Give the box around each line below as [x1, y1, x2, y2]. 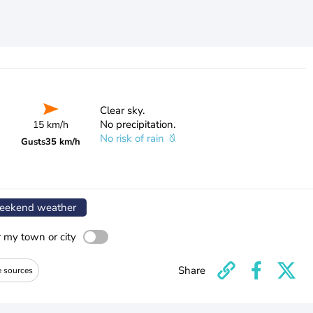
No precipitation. [99, 117, 175, 131]
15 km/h [33, 118, 69, 131]
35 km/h [45, 136, 81, 148]
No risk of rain [99, 131, 167, 145]
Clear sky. [99, 103, 145, 117]
